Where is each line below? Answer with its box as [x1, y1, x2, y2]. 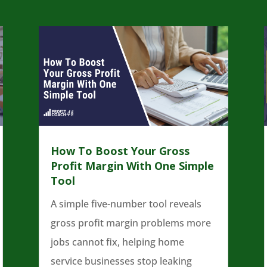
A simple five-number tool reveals [50, 197, 201, 211]
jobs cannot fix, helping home [50, 235, 184, 249]
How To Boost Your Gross [50, 144, 190, 159]
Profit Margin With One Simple [50, 159, 214, 173]
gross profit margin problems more [50, 216, 211, 230]
